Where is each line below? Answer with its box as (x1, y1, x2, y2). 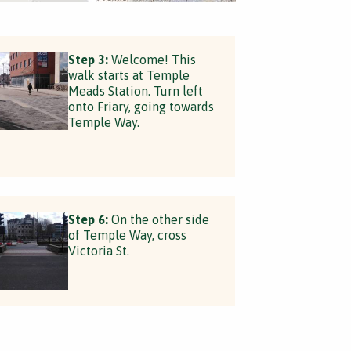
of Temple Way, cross (67, 228, 186, 242)
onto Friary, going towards (67, 100, 214, 114)
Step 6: (67, 212, 108, 226)
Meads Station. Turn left (67, 84, 203, 98)
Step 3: (67, 52, 108, 67)
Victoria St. (67, 244, 129, 258)
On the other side (107, 212, 209, 226)
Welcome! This (107, 52, 196, 67)
